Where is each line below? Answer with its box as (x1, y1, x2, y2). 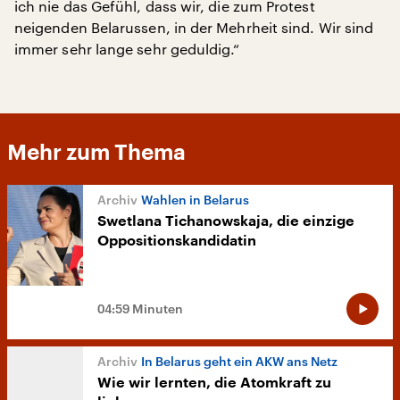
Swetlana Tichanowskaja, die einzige (97, 213, 354, 229)
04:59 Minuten (97, 300, 183, 316)
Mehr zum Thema (7, 141, 186, 163)
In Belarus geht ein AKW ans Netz (141, 353, 337, 369)
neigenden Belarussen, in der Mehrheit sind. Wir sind (14, 18, 374, 36)
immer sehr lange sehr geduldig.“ (14, 39, 240, 57)
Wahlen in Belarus (141, 191, 249, 207)
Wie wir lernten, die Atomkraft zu (97, 375, 331, 390)
